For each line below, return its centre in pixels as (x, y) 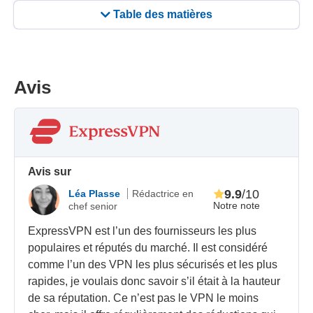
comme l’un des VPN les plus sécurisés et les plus (153, 264)
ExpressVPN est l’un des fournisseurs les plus (143, 231)
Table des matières (163, 15)
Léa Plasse (96, 194)
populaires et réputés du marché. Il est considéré (148, 247)
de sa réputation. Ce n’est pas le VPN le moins (144, 298)
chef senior (93, 206)
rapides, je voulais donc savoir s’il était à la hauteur (154, 281)
